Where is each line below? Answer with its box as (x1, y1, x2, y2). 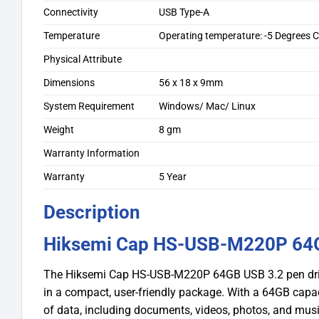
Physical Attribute (43, 53, 122, 66)
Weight (43, 123, 74, 136)
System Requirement (43, 100, 135, 113)
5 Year (159, 170, 187, 183)
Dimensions (43, 76, 95, 89)
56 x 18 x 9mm (159, 76, 224, 89)
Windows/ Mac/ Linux (159, 100, 256, 113)
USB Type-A (159, 6, 210, 19)
